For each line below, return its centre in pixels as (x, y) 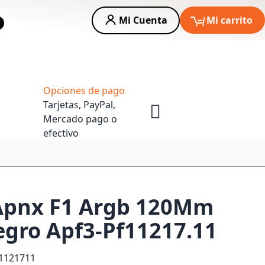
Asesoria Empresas (209, 57)
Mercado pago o (80, 119)
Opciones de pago (84, 91)
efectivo (61, 133)
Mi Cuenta (143, 20)
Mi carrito (230, 20)
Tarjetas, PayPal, (79, 105)
